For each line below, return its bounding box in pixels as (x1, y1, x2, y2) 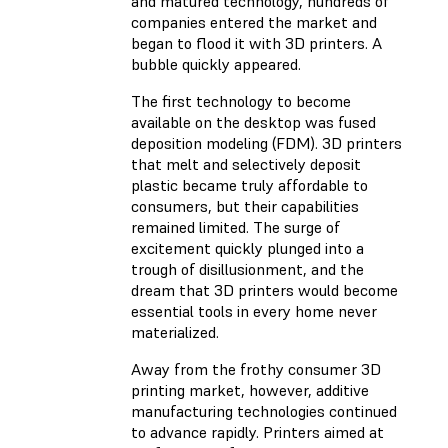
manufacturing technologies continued (131, 401, 397, 422)
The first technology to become (131, 91, 351, 112)
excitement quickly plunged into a (131, 238, 364, 259)
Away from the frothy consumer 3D (131, 359, 381, 380)
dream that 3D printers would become (131, 280, 398, 301)
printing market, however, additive (131, 380, 369, 401)
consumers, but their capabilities (131, 196, 359, 217)
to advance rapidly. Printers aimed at (131, 422, 384, 443)
